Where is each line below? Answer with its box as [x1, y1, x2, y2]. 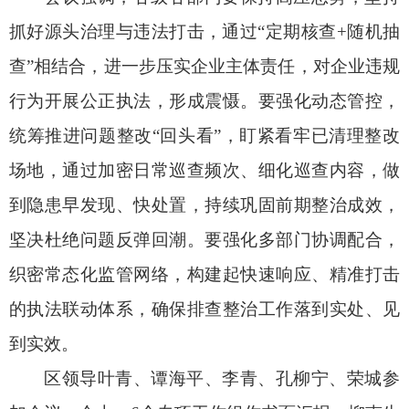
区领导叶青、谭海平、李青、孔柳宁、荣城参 [44, 369, 400, 388]
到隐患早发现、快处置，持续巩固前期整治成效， [9, 195, 400, 215]
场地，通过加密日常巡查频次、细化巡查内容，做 [9, 161, 400, 180]
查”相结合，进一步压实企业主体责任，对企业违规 [9, 57, 400, 76]
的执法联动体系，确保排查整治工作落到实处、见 [9, 299, 400, 319]
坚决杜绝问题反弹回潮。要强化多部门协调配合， [9, 230, 400, 249]
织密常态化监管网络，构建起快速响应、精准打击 [9, 265, 400, 284]
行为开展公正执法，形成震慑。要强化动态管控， [9, 91, 400, 110]
